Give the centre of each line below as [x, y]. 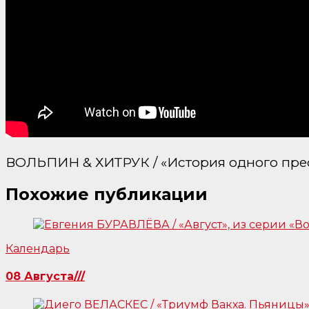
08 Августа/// [45, 277]
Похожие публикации [107, 195]
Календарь [38, 249]
